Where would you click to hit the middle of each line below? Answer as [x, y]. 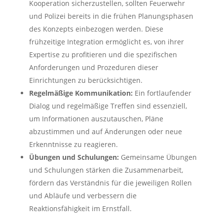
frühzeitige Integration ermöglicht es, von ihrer [106, 42]
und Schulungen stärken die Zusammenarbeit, [106, 170]
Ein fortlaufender [162, 93]
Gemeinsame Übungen [158, 157]
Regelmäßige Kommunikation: [81, 93]
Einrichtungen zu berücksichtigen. [86, 80]
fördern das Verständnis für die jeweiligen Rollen [110, 183]
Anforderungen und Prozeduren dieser [93, 67]
